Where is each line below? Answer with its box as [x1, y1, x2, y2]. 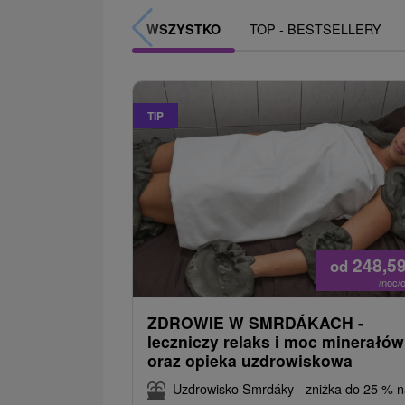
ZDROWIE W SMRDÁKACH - [147, 310, 363, 334]
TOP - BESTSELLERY [250, 18, 381, 38]
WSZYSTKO [146, 19, 221, 38]
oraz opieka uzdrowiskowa [147, 348, 353, 372]
